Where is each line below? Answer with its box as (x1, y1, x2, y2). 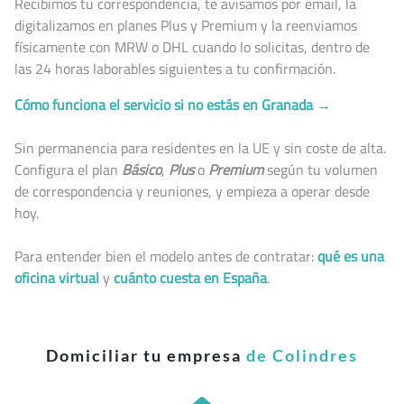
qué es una (317, 245, 384, 267)
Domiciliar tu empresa (46, 345, 246, 365)
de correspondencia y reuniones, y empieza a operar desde (14, 180, 370, 202)
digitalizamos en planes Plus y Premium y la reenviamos (14, 14, 357, 36)
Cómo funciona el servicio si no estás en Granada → (14, 94, 331, 115)
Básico (122, 159, 161, 180)
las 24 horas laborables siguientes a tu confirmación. (14, 58, 335, 79)
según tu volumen (263, 159, 378, 180)
